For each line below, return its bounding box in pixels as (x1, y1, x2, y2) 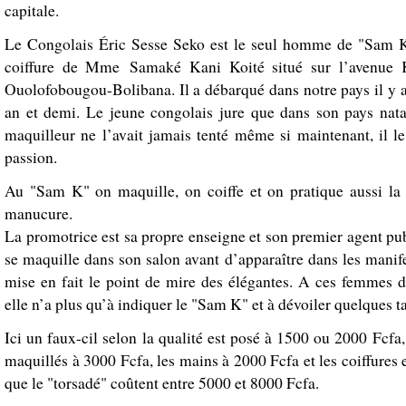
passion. (5, 146, 57, 168)
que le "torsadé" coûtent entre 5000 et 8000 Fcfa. (5, 372, 319, 393)
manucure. (5, 202, 72, 224)
